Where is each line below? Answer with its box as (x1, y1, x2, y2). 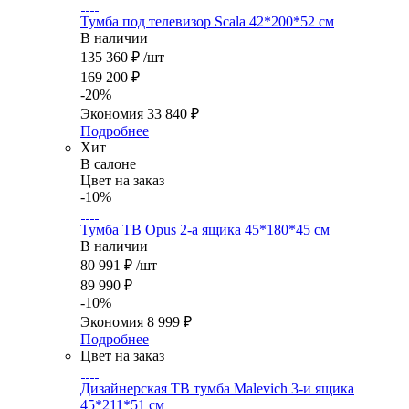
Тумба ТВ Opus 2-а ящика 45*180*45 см (80, 222, 330, 238)
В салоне (80, 156, 136, 173)
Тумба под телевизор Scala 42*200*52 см (80, 14, 334, 30)
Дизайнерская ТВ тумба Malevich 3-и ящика (80, 381, 354, 397)
